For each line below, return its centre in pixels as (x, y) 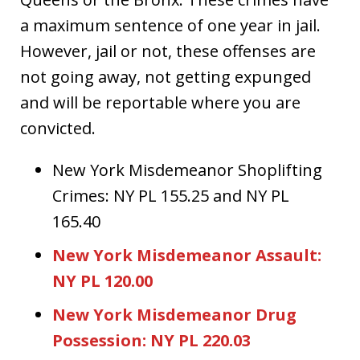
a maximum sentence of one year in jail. (170, 25)
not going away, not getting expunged (166, 76)
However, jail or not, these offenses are (168, 51)
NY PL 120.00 (102, 280)
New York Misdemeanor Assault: (187, 255)
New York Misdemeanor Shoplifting (187, 170)
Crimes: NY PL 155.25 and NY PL (171, 195)
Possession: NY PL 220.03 (151, 340)
